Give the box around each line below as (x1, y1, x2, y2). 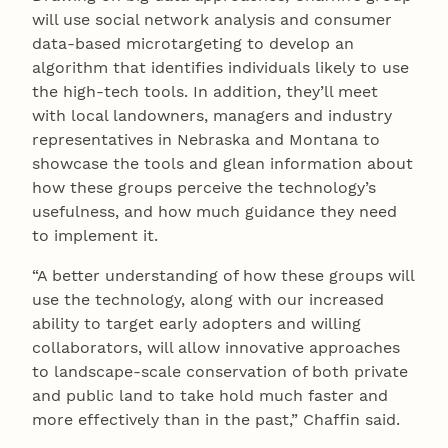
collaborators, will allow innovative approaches (32, 337, 400, 357)
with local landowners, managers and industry (32, 105, 392, 125)
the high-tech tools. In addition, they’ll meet (32, 81, 378, 101)
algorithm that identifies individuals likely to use (32, 57, 409, 77)
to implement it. (32, 225, 158, 245)
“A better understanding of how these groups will (32, 265, 414, 285)
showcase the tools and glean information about (32, 153, 413, 173)
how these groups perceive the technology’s (32, 177, 376, 197)
